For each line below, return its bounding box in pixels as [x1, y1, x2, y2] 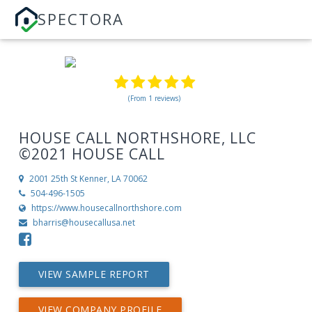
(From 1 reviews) [128, 93, 181, 103]
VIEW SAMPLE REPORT [38, 267, 150, 281]
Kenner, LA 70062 [79, 173, 148, 185]
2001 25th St [29, 173, 77, 185]
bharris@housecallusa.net [32, 217, 135, 229]
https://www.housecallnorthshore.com [31, 202, 182, 214]
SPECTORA [38, 8, 125, 29]
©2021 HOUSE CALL [18, 144, 165, 164]
